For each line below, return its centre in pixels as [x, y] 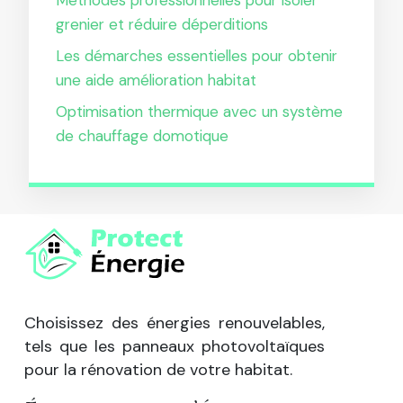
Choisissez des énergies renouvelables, [175, 322]
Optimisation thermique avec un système [199, 111]
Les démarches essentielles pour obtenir [197, 55]
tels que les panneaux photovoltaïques [175, 346]
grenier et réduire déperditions [162, 24]
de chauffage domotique [142, 135]
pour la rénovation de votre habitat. [158, 369]
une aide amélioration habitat [156, 80]
